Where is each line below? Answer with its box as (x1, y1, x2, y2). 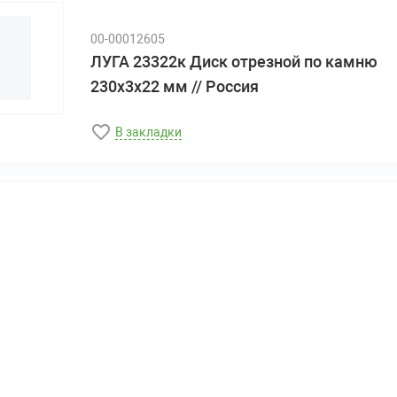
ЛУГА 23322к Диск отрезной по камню (90, 51, 378, 71)
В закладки (114, 124, 182, 139)
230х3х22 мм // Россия (90, 76, 259, 96)
